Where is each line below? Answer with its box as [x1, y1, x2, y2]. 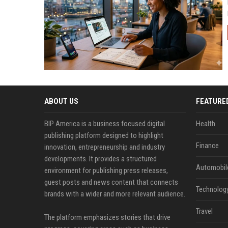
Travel [195, 207, 213, 216]
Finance [195, 141, 219, 150]
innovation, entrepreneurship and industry [44, 142, 165, 152]
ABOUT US [44, 97, 78, 106]
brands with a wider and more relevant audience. [44, 189, 185, 198]
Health [195, 119, 215, 128]
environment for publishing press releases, [44, 166, 168, 175]
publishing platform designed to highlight [44, 131, 163, 140]
